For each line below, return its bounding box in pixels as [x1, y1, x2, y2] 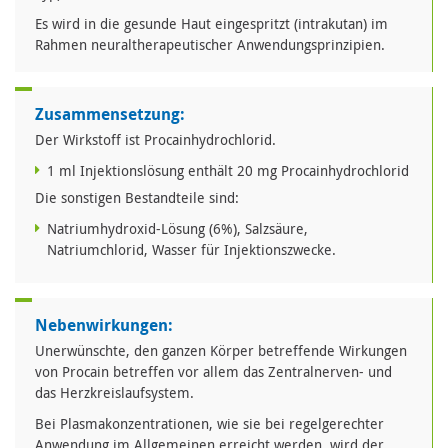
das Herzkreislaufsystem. [35, 383, 194, 403]
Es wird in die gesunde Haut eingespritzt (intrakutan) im [35, 14, 388, 34]
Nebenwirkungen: [35, 314, 173, 337]
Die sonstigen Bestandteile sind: [35, 188, 239, 208]
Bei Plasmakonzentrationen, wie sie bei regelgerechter [35, 414, 384, 434]
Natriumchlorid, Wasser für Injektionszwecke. [47, 240, 336, 260]
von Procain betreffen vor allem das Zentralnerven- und [35, 362, 392, 382]
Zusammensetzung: [35, 103, 185, 126]
